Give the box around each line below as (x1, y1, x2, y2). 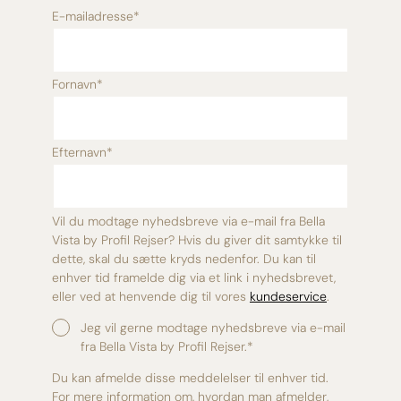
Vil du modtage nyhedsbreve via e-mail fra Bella (52, 213, 325, 230)
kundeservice (250, 288, 327, 305)
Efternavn (52, 143, 107, 160)
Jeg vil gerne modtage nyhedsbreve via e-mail (81, 320, 346, 337)
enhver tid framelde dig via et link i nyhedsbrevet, (52, 269, 336, 286)
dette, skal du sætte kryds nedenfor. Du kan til (52, 251, 316, 268)
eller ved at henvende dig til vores (52, 288, 250, 305)
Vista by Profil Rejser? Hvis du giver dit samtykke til (52, 232, 342, 249)
